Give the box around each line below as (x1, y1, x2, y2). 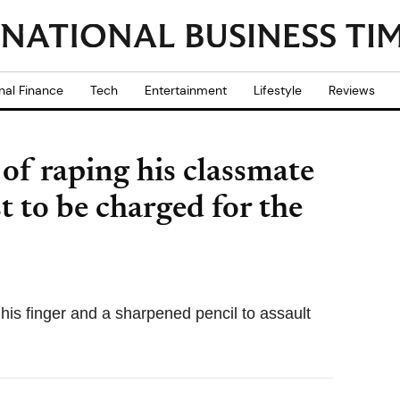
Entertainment (145, 82, 227, 98)
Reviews (329, 82, 375, 98)
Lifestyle (254, 82, 302, 98)
